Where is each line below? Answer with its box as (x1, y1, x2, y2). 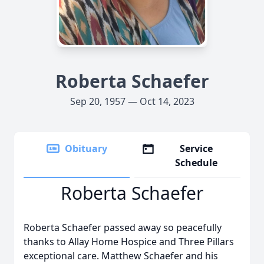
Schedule (175, 156, 218, 169)
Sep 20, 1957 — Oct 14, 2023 (70, 95, 194, 108)
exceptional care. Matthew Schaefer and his (24, 249, 218, 262)
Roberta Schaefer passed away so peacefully (24, 221, 222, 234)
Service (180, 142, 213, 155)
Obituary (65, 142, 107, 155)
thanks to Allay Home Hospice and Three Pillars (24, 235, 234, 248)
